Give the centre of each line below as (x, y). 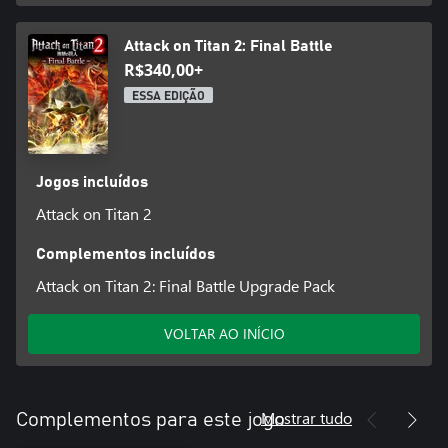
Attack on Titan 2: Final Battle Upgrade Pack (185, 285)
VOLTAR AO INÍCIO (224, 333)
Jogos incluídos (91, 181)
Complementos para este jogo (150, 419)
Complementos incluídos (125, 253)
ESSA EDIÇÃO (168, 95)
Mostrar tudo (306, 417)
